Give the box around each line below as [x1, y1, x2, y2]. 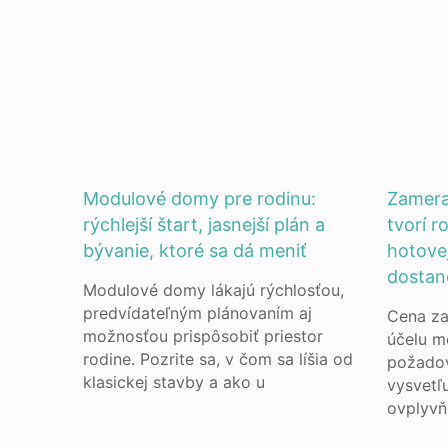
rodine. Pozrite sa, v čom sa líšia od [83, 349, 354, 369]
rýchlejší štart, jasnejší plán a [83, 214, 326, 235]
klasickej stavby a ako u [83, 372, 266, 392]
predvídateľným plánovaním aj [83, 303, 313, 323]
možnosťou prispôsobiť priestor [83, 326, 324, 346]
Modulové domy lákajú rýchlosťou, [83, 280, 345, 300]
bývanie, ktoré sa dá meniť [83, 240, 308, 261]
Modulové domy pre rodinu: [83, 188, 317, 209]
